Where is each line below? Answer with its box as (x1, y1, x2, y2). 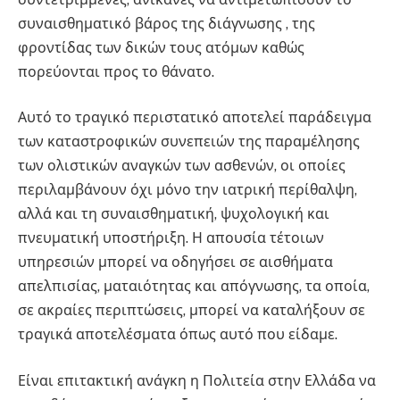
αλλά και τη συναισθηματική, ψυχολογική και (18, 205, 329, 223)
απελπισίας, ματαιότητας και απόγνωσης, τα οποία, (18, 278, 370, 296)
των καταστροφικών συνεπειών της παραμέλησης (18, 133, 360, 151)
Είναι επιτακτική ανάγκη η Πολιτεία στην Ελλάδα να (18, 371, 376, 389)
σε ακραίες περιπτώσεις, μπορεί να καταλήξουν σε (18, 302, 365, 320)
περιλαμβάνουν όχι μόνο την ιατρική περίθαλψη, (18, 181, 357, 199)
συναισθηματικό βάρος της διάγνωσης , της (18, 14, 315, 32)
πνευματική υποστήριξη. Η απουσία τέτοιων (18, 229, 324, 247)
